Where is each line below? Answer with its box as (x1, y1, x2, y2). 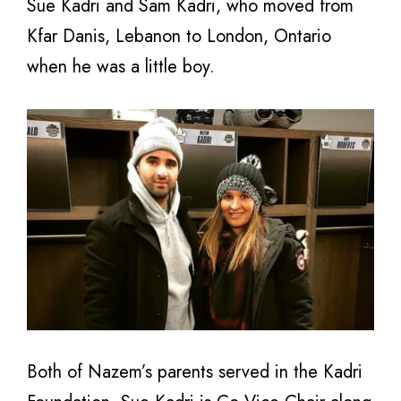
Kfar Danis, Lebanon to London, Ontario (27, 23, 331, 49)
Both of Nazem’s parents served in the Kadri (27, 359, 363, 385)
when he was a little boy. (27, 54, 215, 80)
